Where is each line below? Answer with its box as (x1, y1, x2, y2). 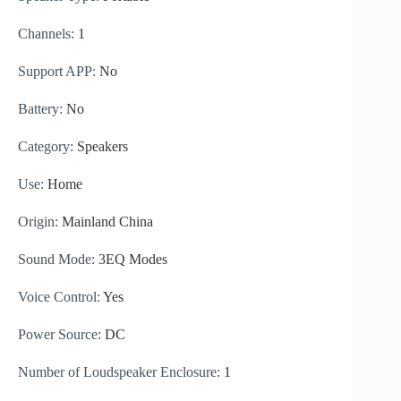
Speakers (77, 138, 128, 154)
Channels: (18, 25, 78, 41)
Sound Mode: (18, 251, 98, 267)
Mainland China (62, 213, 153, 229)
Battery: (18, 100, 66, 116)
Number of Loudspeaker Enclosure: (18, 363, 224, 380)
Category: (18, 138, 77, 154)
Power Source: (18, 326, 105, 342)
